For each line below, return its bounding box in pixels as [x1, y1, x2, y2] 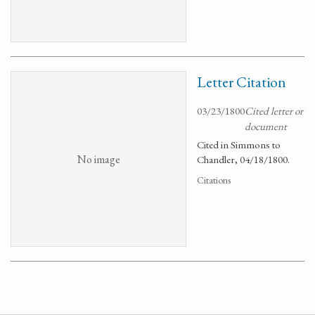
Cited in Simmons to [197, 138, 281, 151]
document [245, 120, 287, 133]
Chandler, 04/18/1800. [197, 153, 290, 166]
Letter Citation [197, 72, 286, 91]
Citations [197, 174, 231, 186]
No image [77, 151, 120, 167]
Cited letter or [245, 104, 303, 117]
